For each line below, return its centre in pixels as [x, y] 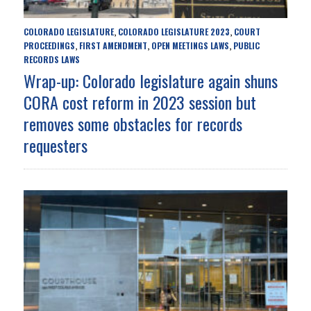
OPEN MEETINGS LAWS [190, 45]
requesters [55, 145]
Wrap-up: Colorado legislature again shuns [150, 80]
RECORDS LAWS [51, 59]
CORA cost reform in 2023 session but [140, 102]
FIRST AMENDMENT [113, 45]
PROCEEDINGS [49, 45]
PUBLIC [246, 45]
